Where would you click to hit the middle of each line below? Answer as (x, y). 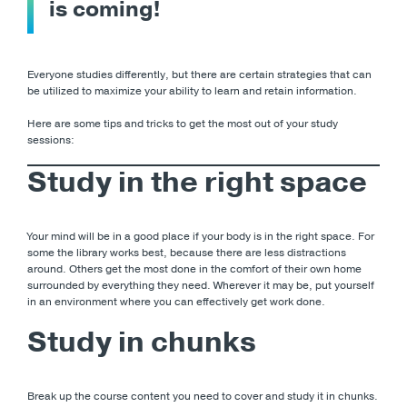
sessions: (51, 139)
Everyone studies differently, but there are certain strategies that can (199, 74)
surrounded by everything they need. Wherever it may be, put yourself (201, 285)
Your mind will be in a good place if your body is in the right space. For (201, 236)
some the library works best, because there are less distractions (187, 252)
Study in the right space (197, 182)
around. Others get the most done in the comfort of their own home (194, 268)
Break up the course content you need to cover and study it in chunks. (203, 396)
